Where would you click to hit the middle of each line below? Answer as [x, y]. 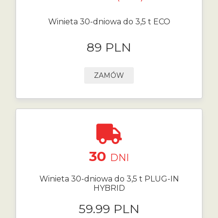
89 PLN [109, 47]
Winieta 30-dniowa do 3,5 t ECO [109, 22]
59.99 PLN [109, 209]
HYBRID [109, 188]
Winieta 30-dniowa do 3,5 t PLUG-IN [109, 179]
